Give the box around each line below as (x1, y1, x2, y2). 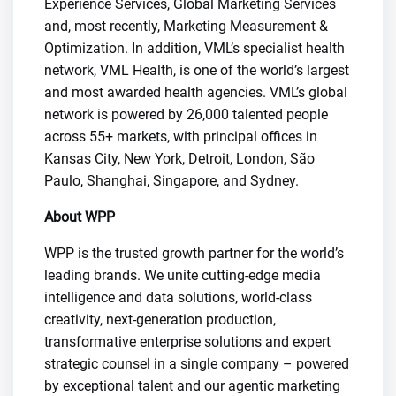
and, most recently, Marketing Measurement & (44, 18, 328, 34)
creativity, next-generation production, (44, 311, 276, 328)
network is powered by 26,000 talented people (44, 106, 328, 123)
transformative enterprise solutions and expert (44, 333, 331, 350)
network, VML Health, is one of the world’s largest (44, 62, 349, 79)
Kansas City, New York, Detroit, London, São (44, 150, 315, 167)
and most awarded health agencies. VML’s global (44, 84, 347, 101)
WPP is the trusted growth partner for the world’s (44, 245, 344, 262)
